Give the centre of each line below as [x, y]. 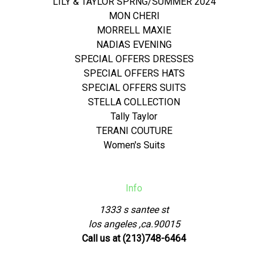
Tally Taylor [134, 116]
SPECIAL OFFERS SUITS [134, 87]
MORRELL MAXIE [134, 30]
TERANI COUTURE [134, 130]
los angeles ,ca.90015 [134, 224]
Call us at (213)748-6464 [134, 238]
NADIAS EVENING [134, 44]
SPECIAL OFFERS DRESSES [134, 59]
